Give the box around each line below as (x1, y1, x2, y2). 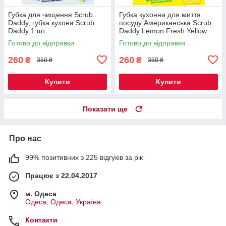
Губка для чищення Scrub (8, 10, 93, 19)
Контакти (25, 215, 58, 224)
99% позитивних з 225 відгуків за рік (25, 153, 143, 161)
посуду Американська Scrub (119, 18, 211, 27)
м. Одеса (25, 189, 56, 198)
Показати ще (83, 104, 128, 113)
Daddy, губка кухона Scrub (8, 18, 94, 27)
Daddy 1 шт (8, 26, 45, 35)
